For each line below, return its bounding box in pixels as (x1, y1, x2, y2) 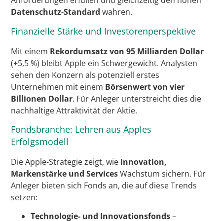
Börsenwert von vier (105, 81, 185, 92)
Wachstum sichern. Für (118, 168, 206, 179)
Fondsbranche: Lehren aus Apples (11, 123, 152, 135)
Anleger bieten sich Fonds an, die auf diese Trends (11, 180, 197, 191)
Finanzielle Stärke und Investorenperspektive (11, 25, 196, 37)
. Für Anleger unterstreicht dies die (73, 93, 202, 104)
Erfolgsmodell (11, 135, 69, 147)
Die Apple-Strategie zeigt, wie (11, 156, 121, 167)
